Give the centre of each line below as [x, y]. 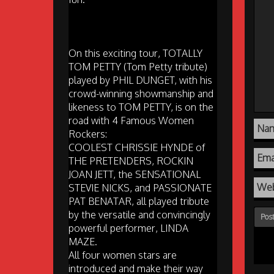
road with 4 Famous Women [131, 120]
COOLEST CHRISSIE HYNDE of [137, 147]
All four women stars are [123, 255]
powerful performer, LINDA [128, 228]
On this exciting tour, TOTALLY [135, 53]
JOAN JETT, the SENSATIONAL [135, 174]
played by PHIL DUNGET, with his [140, 80]
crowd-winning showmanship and [141, 93]
